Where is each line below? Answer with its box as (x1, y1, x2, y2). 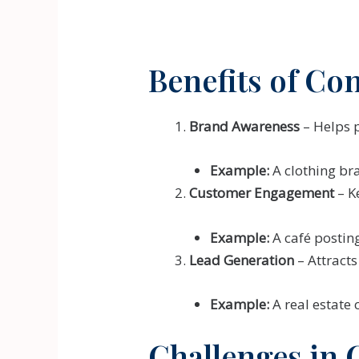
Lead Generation (189, 250, 295, 269)
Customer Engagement (189, 184, 335, 203)
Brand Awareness (189, 117, 301, 136)
